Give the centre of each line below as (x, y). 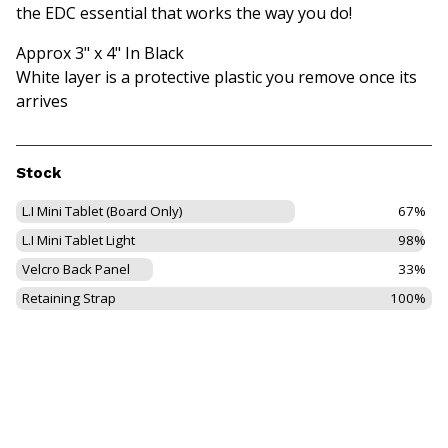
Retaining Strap (69, 297)
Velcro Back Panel (76, 268)
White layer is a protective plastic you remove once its (216, 76)
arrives (42, 100)
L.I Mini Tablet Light (78, 239)
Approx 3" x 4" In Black (100, 52)
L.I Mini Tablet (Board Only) (102, 210)
